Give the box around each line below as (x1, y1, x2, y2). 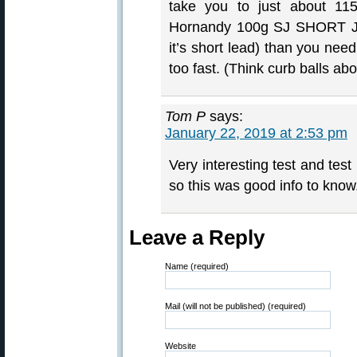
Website (165, 341, 196, 351)
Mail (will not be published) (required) (165, 301, 306, 311)
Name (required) (165, 261, 229, 271)
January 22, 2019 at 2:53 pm (165, 125, 347, 141)
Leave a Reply (129, 226, 265, 249)
